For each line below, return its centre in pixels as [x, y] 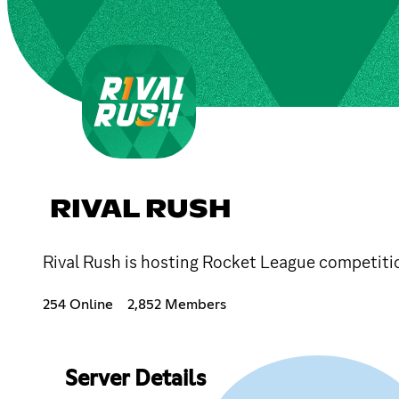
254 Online [78, 304]
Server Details [135, 379]
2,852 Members [177, 304]
